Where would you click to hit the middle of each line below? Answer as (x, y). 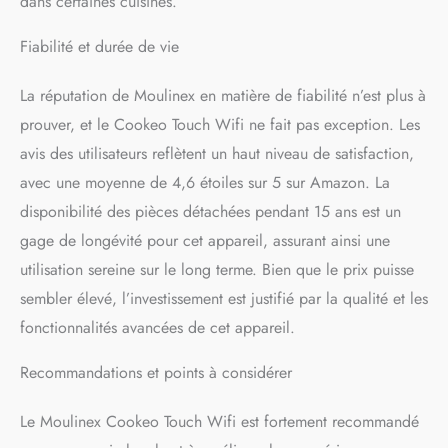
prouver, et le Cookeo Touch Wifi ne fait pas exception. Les (220, 124)
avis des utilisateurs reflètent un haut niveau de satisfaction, (217, 153)
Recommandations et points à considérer (156, 372)
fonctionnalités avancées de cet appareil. (157, 327)
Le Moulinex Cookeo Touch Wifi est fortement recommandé (219, 421)
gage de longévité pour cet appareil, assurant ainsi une (205, 240)
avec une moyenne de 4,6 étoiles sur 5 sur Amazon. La (205, 182)
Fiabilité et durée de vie (99, 46)
